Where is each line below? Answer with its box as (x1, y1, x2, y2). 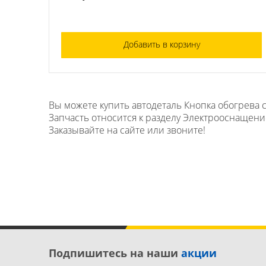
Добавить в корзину (123, 38, 200, 50)
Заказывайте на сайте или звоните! (49, 123, 205, 137)
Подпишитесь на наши (49, 245, 181, 260)
